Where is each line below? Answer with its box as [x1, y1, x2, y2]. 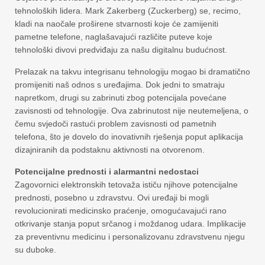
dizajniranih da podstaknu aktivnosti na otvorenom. [15, 145, 205, 154]
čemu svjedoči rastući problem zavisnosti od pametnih [15, 119, 216, 128]
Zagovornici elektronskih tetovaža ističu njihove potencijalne [15, 180, 238, 189]
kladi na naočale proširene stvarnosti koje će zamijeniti [15, 19, 218, 28]
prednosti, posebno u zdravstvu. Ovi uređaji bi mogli [15, 193, 209, 202]
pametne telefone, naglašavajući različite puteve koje [15, 32, 212, 41]
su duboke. [15, 245, 56, 254]
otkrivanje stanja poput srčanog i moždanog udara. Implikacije [15, 219, 246, 228]
